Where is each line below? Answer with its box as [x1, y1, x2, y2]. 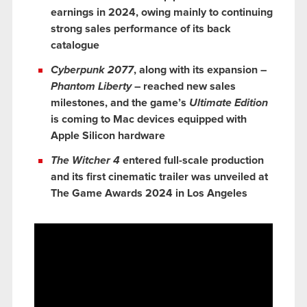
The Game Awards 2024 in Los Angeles [51, 187, 247, 199]
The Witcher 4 [51, 154, 120, 166]
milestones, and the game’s [51, 97, 189, 108]
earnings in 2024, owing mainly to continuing [51, 6, 273, 18]
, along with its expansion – [134, 64, 267, 75]
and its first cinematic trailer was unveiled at [51, 171, 268, 182]
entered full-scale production [120, 154, 264, 166]
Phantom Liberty [51, 80, 132, 92]
